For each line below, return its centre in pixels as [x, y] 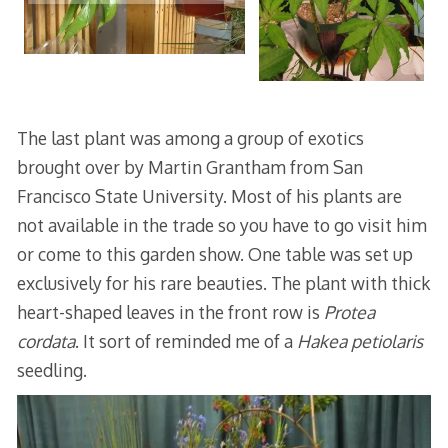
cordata [45, 340]
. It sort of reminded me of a [185, 340]
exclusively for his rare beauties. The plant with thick [223, 282]
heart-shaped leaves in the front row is [170, 311]
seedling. [51, 369]
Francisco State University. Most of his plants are [209, 195]
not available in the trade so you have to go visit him [221, 224]
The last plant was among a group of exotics [190, 137]
